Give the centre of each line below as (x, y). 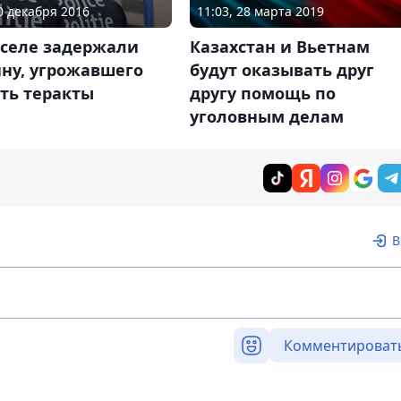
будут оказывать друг (282, 70)
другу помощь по (262, 94)
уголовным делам (266, 117)
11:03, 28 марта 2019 (260, 12)
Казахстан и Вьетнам (279, 47)
